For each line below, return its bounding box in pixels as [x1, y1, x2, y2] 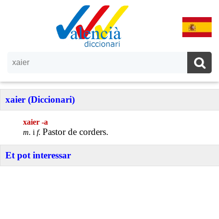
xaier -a [23, 118, 48, 126]
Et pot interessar [5, 150, 71, 160]
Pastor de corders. [43, 127, 109, 137]
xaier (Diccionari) [5, 94, 75, 105]
